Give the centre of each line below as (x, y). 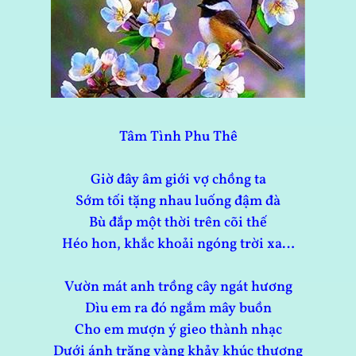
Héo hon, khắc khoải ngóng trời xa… (178, 245)
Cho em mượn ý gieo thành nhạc (178, 331)
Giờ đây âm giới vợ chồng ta (178, 180)
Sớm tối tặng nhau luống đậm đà (178, 202)
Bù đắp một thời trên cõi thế (178, 223)
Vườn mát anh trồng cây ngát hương (178, 288)
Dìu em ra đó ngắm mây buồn (178, 309)
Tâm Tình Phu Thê (178, 137)
